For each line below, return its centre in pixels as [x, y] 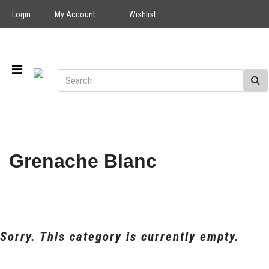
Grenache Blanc [83, 161]
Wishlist [143, 14]
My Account [75, 14]
